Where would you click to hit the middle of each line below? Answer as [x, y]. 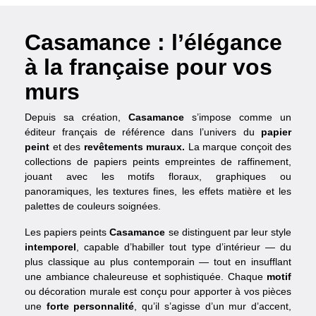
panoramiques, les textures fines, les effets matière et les [158, 192]
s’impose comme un [238, 117]
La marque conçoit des [238, 147]
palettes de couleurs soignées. [93, 206]
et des [67, 147]
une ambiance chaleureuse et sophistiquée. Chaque [146, 277]
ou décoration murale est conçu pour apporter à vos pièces [158, 292]
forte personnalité [90, 306]
